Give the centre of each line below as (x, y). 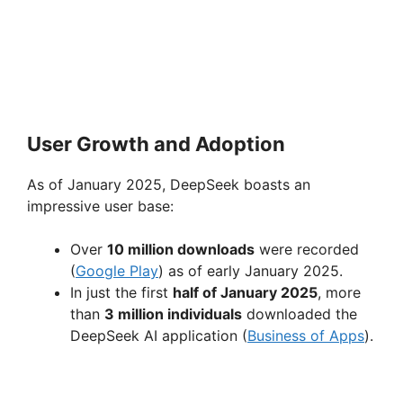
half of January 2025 (245, 293)
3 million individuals (173, 314)
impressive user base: (100, 206)
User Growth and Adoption (156, 144)
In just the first (121, 293)
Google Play (117, 271)
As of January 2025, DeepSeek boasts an (169, 185)
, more (339, 293)
